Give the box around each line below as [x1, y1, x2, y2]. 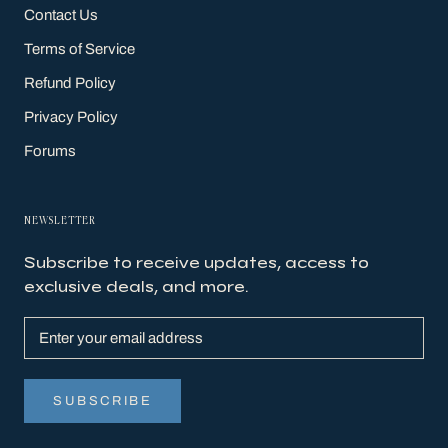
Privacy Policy [24, 108, 118, 125]
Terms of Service [24, 40, 135, 57]
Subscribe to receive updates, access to [24, 252, 369, 272]
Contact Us [24, 6, 98, 23]
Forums [24, 142, 76, 159]
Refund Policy [24, 74, 116, 91]
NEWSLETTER [24, 213, 96, 227]
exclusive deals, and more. [24, 276, 248, 296]
